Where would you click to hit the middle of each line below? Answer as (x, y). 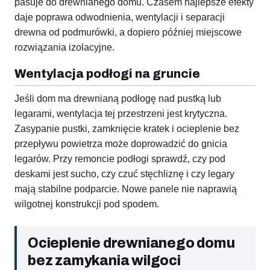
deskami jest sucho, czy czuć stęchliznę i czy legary (124, 174)
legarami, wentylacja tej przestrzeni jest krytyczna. (121, 114)
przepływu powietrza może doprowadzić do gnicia (121, 144)
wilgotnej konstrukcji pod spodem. (87, 204)
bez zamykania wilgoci (104, 261)
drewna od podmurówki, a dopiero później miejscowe (128, 33)
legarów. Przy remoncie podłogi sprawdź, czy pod (120, 159)
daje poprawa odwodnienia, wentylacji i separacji (120, 17)
